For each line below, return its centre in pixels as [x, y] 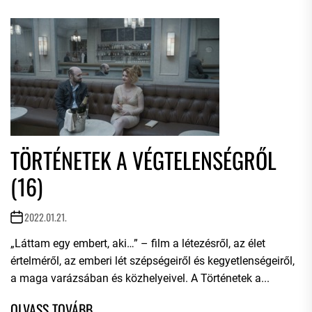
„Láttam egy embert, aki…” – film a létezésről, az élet [138, 243]
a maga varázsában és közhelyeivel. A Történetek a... [140, 278]
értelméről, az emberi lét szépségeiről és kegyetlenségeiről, [153, 261]
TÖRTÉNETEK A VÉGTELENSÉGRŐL [143, 160]
